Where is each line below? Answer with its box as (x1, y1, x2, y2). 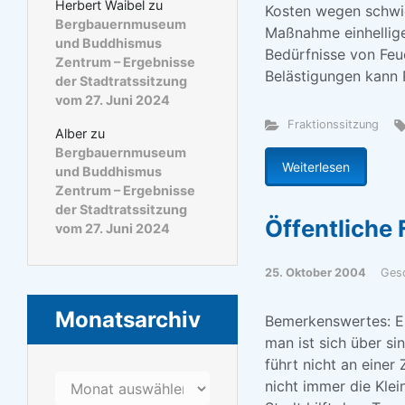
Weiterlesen (281, 159, 350, 174)
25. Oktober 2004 (264, 266, 366, 279)
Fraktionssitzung (287, 118, 380, 131)
